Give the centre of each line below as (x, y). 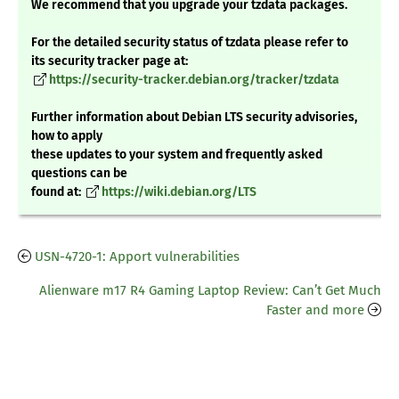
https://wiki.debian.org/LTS (179, 192)
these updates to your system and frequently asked (177, 155)
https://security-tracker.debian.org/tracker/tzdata (194, 80)
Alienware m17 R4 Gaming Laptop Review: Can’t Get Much (210, 291)
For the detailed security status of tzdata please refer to (190, 43)
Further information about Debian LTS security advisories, (194, 118)
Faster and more (315, 310)
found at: (57, 192)
